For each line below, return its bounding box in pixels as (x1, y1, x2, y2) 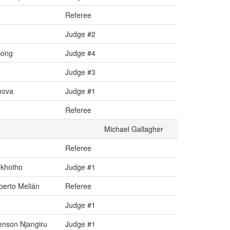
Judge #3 (65, 67, 95, 77)
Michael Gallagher (104, 124, 163, 134)
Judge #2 (65, 29, 95, 39)
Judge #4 (65, 48, 95, 58)
